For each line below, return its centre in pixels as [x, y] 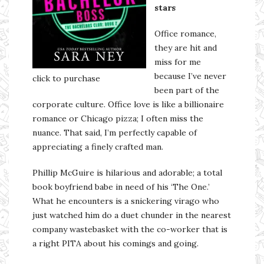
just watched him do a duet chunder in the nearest [132, 215]
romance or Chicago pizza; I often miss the [118, 119]
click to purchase [66, 79]
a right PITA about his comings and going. [115, 244]
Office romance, [185, 34]
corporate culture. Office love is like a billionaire [128, 105]
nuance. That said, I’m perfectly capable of [115, 133]
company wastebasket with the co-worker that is [130, 230]
